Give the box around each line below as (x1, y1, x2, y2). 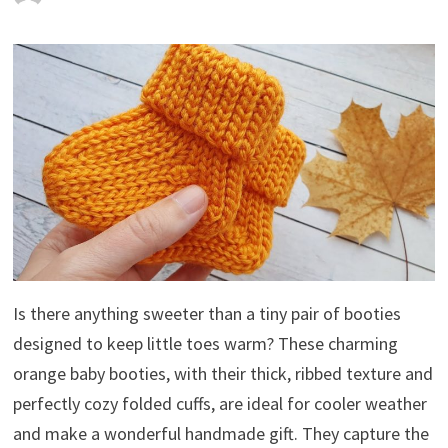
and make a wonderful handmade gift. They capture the (12, 422, 429, 446)
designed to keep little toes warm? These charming (12, 332, 398, 356)
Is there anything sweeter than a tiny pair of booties (12, 302, 401, 326)
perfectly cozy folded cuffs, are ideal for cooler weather (12, 392, 427, 416)
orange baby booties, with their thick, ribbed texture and (12, 362, 433, 386)
